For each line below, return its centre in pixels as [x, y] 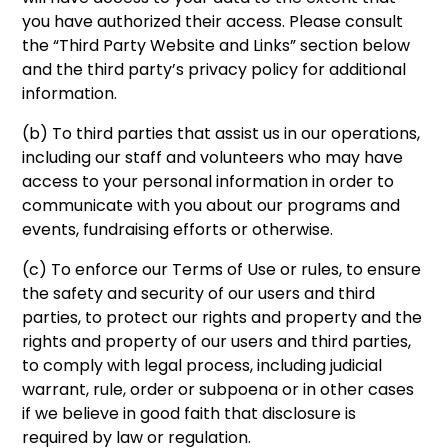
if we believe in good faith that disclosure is [189, 413]
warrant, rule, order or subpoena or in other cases [218, 389]
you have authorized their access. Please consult [213, 21]
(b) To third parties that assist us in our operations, [221, 133]
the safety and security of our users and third [199, 293]
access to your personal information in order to [208, 181]
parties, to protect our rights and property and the [222, 317]
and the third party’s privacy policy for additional [214, 69]
